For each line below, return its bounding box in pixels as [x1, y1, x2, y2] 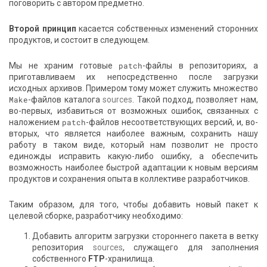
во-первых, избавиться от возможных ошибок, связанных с [9, 106, 258, 116]
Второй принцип [9, 24, 76, 34]
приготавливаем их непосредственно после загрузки [9, 72, 258, 82]
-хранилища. [105, 254, 154, 264]
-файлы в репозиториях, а [142, 61, 258, 71]
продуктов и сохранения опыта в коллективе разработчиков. [9, 174, 250, 184]
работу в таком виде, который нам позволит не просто [9, 140, 258, 150]
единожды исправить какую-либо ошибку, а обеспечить [9, 151, 258, 162]
